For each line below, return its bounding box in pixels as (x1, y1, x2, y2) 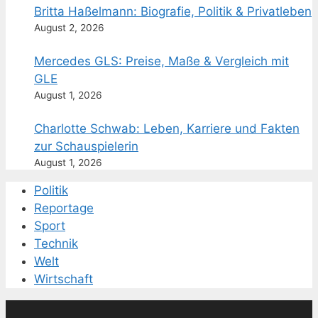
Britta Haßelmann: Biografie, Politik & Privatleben (34, 4, 312, 19)
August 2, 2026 (34, 22, 104, 34)
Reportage (34, 201, 94, 216)
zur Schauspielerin (34, 139, 138, 154)
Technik (34, 236, 78, 251)
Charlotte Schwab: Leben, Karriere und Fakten (34, 121, 300, 136)
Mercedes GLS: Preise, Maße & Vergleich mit (34, 54, 289, 69)
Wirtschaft (34, 272, 93, 287)
